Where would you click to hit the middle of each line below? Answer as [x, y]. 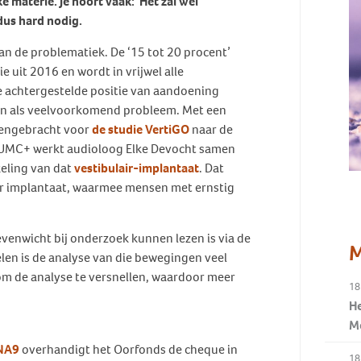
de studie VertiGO [141, 129]
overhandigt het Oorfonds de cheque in [129, 349]
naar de [211, 129]
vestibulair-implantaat [137, 168]
